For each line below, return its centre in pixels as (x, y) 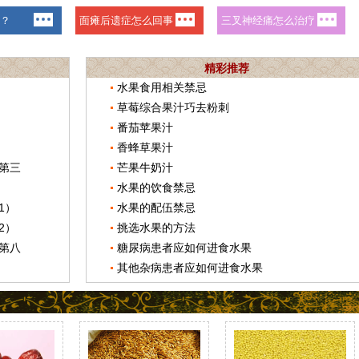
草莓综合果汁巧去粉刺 (173, 107)
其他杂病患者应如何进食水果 (190, 268)
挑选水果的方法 (156, 228)
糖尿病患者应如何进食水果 (184, 248)
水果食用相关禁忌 (162, 87)
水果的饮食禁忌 (156, 188)
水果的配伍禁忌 (156, 208)
